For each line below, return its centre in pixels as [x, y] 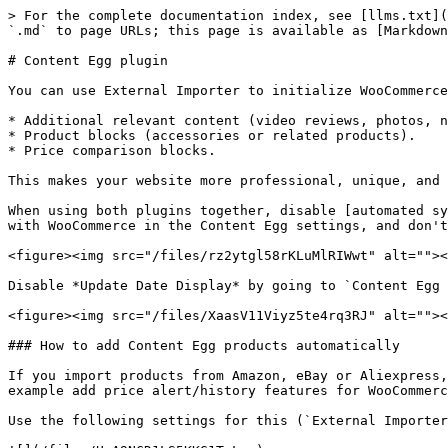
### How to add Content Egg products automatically [204, 345]
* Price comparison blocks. [112, 150]
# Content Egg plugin [88, 60]
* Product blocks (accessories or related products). [212, 135]
